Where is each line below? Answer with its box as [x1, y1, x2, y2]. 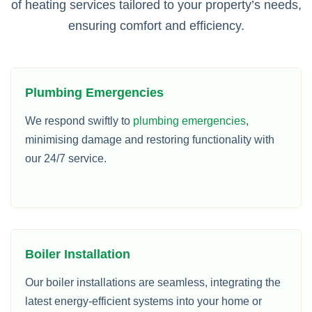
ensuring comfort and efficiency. [68, 19, 244, 33]
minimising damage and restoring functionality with [25, 134, 274, 146]
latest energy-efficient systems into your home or [25, 295, 262, 307]
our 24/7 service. [25, 153, 107, 164]
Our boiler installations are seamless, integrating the [25, 276, 281, 288]
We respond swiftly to [25, 115, 133, 127]
